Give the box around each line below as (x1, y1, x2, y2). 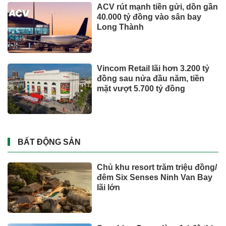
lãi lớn (97, 183, 121, 192)
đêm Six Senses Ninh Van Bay (97, 173, 213, 182)
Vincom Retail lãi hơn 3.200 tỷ (97, 64, 210, 73)
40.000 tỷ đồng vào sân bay (97, 13, 202, 22)
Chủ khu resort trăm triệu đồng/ (97, 162, 217, 172)
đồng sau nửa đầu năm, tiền (97, 74, 205, 83)
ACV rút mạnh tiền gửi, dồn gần (97, 3, 218, 12)
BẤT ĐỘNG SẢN (18, 137, 81, 146)
